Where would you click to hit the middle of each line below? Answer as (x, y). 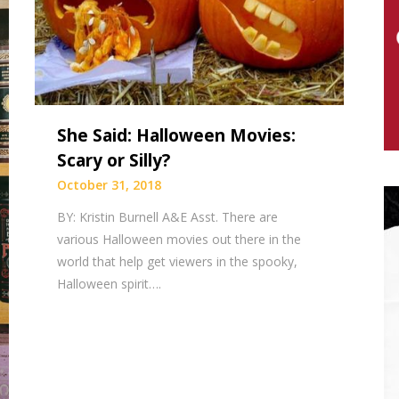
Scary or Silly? (114, 161)
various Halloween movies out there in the (179, 240)
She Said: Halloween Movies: (177, 136)
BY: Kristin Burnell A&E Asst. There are (168, 217)
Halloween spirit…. (110, 284)
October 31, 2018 (110, 185)
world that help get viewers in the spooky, (178, 262)
